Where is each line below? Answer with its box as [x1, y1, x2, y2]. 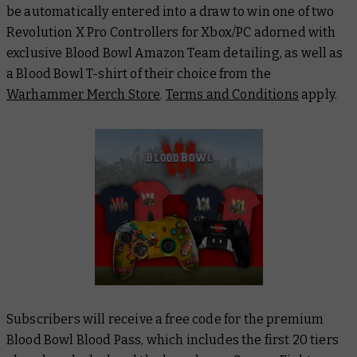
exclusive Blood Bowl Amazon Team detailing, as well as [6, 45, 343, 61]
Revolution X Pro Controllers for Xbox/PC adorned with [6, 24, 336, 40]
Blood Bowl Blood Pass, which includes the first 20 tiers [6, 332, 339, 348]
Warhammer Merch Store [6, 86, 161, 102]
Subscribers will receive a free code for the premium [6, 312, 324, 328]
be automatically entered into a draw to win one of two [6, 3, 335, 19]
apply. [298, 86, 338, 102]
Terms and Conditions [165, 86, 299, 102]
